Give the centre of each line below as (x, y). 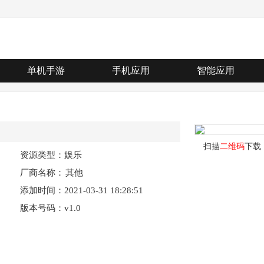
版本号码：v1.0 (50, 208)
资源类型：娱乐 (51, 155)
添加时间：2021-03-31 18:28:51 (81, 190)
